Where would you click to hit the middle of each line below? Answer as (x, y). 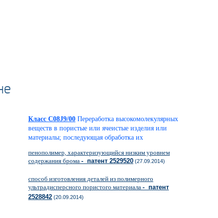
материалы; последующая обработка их (86, 137)
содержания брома (55, 161)
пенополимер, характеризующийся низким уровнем (99, 153)
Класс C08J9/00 (52, 119)
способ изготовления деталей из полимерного (91, 179)
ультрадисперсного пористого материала (85, 187)
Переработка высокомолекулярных (128, 119)
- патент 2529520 (107, 161)
